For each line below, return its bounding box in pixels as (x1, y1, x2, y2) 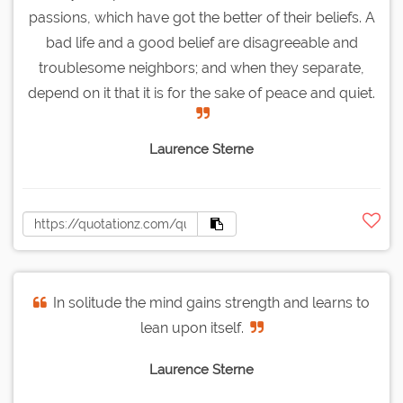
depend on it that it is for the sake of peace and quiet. (28, 85, 375, 103)
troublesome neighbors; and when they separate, (39, 59, 364, 77)
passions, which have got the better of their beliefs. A (28, 9, 375, 27)
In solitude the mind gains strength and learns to (53, 294, 370, 312)
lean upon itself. (139, 319, 244, 337)
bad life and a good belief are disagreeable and (45, 34, 358, 52)
